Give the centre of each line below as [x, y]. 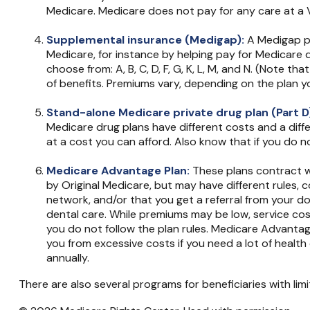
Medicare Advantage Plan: [118, 170]
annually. [67, 257]
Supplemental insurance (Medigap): [145, 39]
